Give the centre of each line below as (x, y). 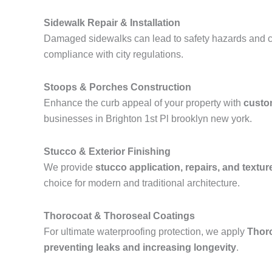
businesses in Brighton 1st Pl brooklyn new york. (148, 119)
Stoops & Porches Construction (117, 87)
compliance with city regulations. (114, 54)
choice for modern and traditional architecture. (142, 183)
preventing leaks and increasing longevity (140, 247)
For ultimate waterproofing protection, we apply (145, 232)
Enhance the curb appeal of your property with (144, 103)
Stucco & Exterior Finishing (107, 151)
